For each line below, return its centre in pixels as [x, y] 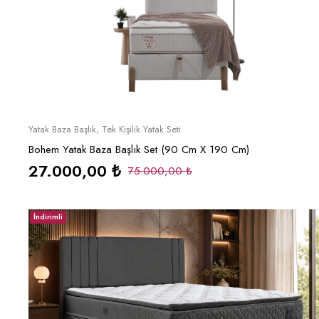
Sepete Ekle [178, 127]
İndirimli [48, 217]
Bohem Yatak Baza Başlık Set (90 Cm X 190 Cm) [139, 150]
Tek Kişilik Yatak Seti [141, 130]
